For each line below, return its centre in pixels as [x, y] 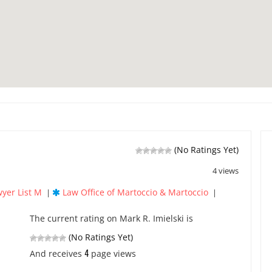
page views [112, 253]
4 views [226, 171]
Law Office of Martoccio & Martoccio [135, 192]
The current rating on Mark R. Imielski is [111, 218]
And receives [57, 253]
